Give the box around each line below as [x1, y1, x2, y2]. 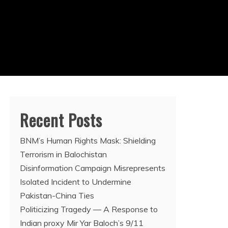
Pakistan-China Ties [20, 190, 94, 201]
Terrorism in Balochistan [20, 149, 107, 159]
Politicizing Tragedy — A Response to [20, 204, 158, 214]
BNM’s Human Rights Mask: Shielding [20, 135, 156, 146]
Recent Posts [20, 108, 102, 132]
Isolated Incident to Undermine [20, 177, 131, 187]
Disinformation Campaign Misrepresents [20, 163, 165, 173]
